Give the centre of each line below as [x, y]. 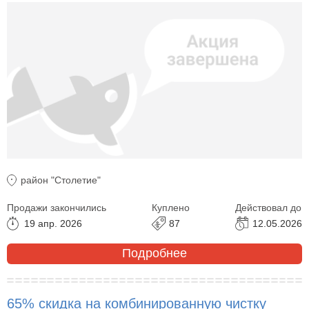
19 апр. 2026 [53, 223]
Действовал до [268, 207]
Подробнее [154, 253]
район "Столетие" [61, 180]
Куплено [171, 207]
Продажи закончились [57, 207]
